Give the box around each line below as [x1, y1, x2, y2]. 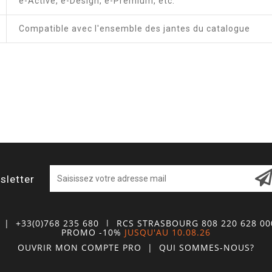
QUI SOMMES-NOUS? [159, 241, 254, 253]
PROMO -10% [61, 226, 121, 238]
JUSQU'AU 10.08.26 [124, 226, 211, 238]
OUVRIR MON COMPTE [18, 241, 123, 253]
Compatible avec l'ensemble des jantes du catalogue [19, 23, 250, 33]
